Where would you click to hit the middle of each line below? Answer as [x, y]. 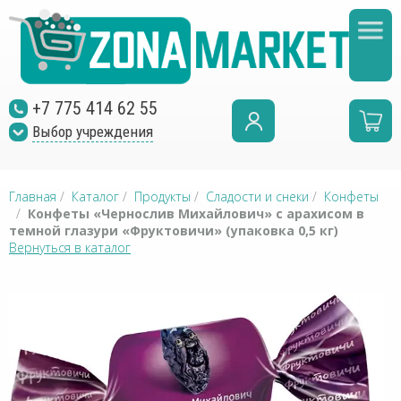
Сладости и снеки [257, 196]
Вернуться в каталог [70, 247]
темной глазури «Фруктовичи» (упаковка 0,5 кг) [174, 230]
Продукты [162, 196]
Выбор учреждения [93, 132]
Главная [33, 196]
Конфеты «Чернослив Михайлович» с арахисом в [196, 213]
